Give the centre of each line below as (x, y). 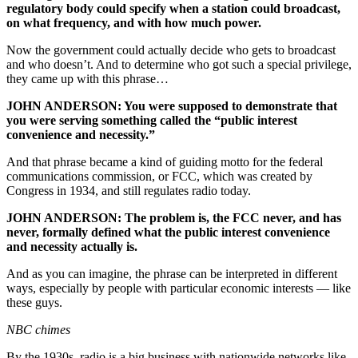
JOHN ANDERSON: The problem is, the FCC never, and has (174, 218)
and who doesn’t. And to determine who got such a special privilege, (179, 65)
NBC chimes (38, 330)
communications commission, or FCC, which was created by (159, 177)
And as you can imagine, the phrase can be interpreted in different (172, 274)
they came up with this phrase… (88, 79)
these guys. (34, 303)
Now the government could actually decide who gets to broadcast (171, 50)
